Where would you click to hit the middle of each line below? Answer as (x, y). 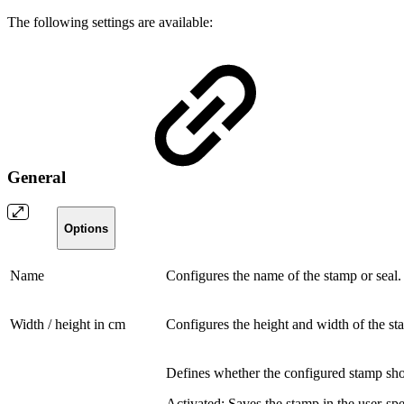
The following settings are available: (110, 22)
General (39, 177)
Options (86, 228)
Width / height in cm (68, 325)
